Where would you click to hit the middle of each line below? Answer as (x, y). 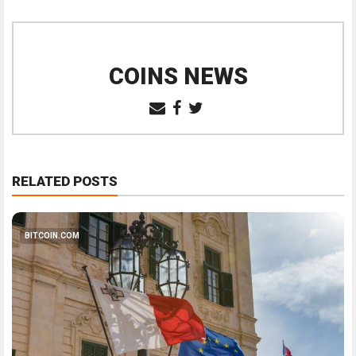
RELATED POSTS (65, 182)
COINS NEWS (178, 77)
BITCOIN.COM (52, 236)
